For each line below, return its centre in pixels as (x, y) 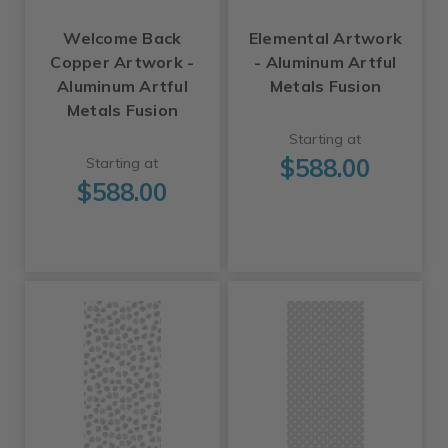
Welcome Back (122, 38)
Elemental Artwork (325, 38)
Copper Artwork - (122, 62)
